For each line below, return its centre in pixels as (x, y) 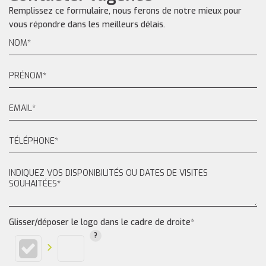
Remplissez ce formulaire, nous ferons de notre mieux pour (125, 11)
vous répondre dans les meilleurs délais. (87, 25)
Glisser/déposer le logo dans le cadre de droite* (102, 222)
